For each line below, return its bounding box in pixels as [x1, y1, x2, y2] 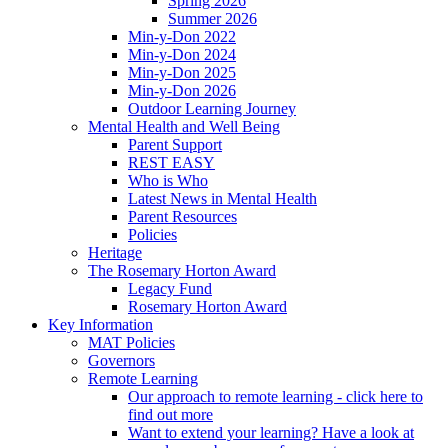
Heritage [88, 243, 142, 261]
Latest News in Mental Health [128, 189, 317, 207]
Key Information [48, 315, 153, 333]
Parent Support [128, 135, 222, 153]
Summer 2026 [168, 9, 257, 27]
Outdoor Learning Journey [128, 99, 296, 117]
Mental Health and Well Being [88, 117, 280, 135]
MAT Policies [88, 333, 175, 351]
